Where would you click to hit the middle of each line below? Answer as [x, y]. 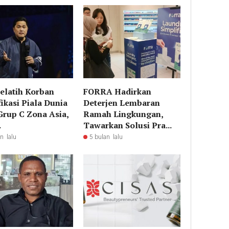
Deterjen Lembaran [122, 102]
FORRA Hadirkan [118, 91]
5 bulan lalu [106, 137]
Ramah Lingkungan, [123, 114]
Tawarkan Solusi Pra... [128, 125]
